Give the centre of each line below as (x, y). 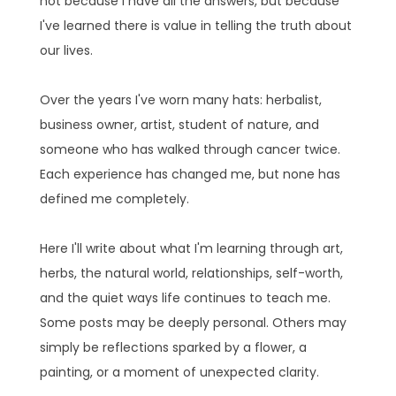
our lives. (66, 50)
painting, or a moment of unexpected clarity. (179, 372)
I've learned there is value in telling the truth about (195, 25)
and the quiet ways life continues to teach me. (185, 297)
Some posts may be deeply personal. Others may (193, 322)
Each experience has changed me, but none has (190, 174)
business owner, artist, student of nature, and (179, 124)
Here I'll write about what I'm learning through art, (191, 248)
